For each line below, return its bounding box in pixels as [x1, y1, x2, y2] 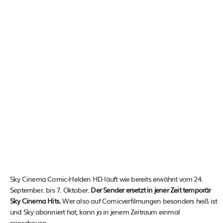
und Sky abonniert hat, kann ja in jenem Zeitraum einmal [10, 206, 180, 217]
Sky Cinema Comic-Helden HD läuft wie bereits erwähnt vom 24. [10, 173, 203, 184]
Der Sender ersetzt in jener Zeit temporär [91, 184, 211, 195]
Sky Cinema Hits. [10, 195, 61, 206]
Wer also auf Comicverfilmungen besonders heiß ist [61, 195, 218, 206]
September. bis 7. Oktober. [10, 184, 91, 195]
